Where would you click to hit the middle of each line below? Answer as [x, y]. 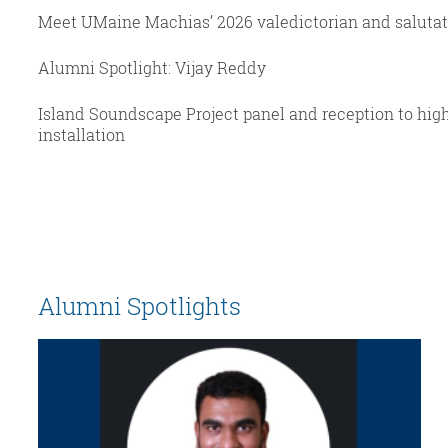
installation [81, 134]
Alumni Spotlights [139, 305]
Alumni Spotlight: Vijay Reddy [152, 67]
